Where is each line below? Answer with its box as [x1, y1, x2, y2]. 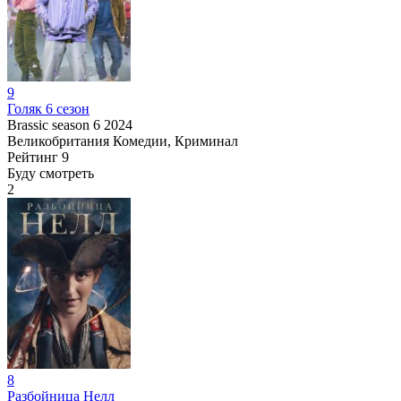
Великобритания [7, 132, 109, 149]
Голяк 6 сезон [7, 100, 90, 116]
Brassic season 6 [7, 116, 100, 132]
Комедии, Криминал [113, 132, 238, 149]
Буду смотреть [7, 165, 94, 181]
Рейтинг [7, 149, 58, 165]
